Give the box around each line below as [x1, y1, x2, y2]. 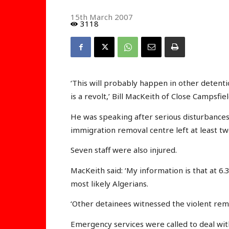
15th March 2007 [71, 12, 133, 22]
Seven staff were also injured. [71, 145, 177, 155]
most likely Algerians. [71, 178, 148, 189]
